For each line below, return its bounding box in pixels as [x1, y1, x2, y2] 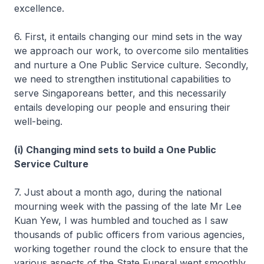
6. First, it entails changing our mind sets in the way [14, 31, 242, 42]
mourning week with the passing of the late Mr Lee [14, 200, 242, 212]
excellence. [14, 2, 64, 14]
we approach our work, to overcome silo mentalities [14, 45, 249, 57]
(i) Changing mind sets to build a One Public [14, 144, 216, 156]
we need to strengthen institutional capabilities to [14, 73, 231, 85]
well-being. [14, 115, 62, 127]
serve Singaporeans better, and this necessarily [14, 87, 226, 99]
